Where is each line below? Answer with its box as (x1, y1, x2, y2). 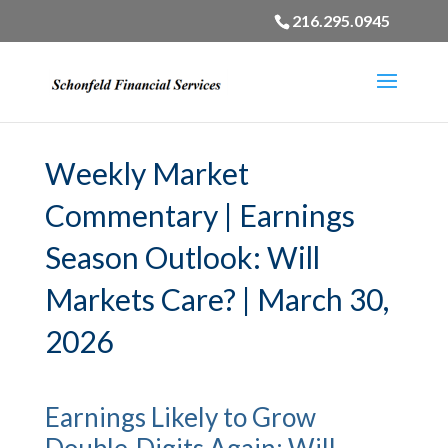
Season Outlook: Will (44, 239, 320, 275)
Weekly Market (44, 155, 249, 191)
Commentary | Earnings (44, 197, 355, 233)
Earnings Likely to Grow (44, 401, 316, 433)
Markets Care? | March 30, (44, 281, 389, 317)
